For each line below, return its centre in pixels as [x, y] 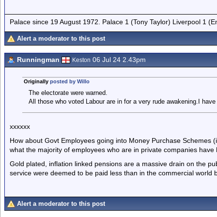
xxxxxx [20, 126]
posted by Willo [70, 81]
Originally [37, 81]
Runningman [38, 60]
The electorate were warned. [68, 93]
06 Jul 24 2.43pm [118, 60]
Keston [81, 60]
